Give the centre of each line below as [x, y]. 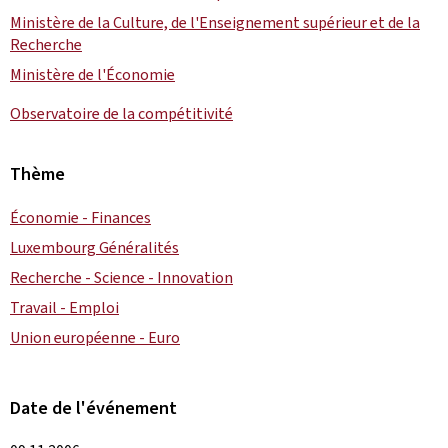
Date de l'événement [93, 408]
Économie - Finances [80, 217]
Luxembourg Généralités [94, 247]
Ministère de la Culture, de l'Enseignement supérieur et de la [215, 22]
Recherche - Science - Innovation [121, 277]
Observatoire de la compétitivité [121, 113]
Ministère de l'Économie [92, 74]
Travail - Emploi [64, 307]
